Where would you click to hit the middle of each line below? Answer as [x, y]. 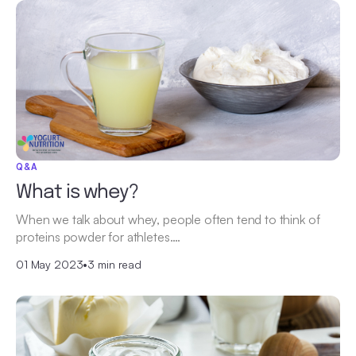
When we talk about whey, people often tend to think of [168, 219]
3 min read [114, 264]
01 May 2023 [50, 264]
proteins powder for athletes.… [99, 236]
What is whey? [77, 192]
